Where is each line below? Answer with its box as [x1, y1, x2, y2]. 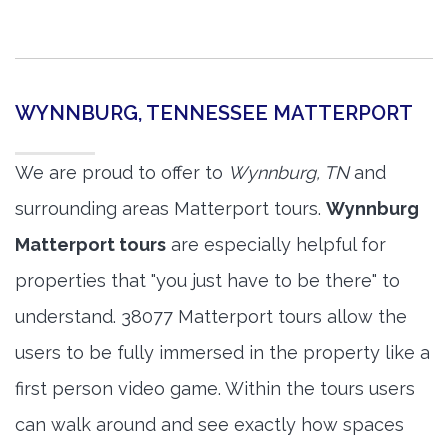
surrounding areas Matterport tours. [15, 198, 326, 220]
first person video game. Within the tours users [15, 378, 415, 400]
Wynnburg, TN [228, 162, 349, 184]
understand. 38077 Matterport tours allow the [15, 306, 407, 328]
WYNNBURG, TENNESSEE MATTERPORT [15, 101, 413, 126]
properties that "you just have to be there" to [15, 270, 400, 292]
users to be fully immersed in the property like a [15, 342, 430, 364]
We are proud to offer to [15, 162, 228, 184]
